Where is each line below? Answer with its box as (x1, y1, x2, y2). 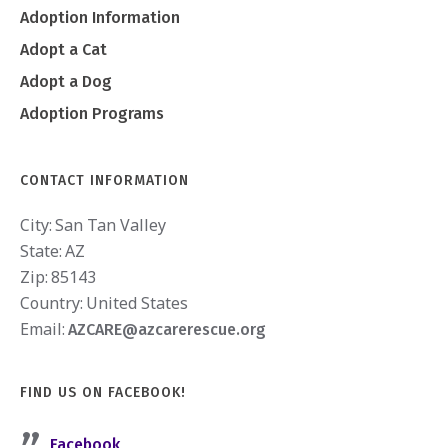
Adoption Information (20, 7, 181, 27)
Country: (20, 291, 84, 314)
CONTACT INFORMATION (20, 171, 190, 189)
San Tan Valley (55, 213, 167, 236)
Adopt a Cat (20, 39, 108, 59)
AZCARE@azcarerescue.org (68, 319, 267, 339)
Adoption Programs (20, 103, 165, 123)
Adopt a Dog (20, 71, 113, 91)
